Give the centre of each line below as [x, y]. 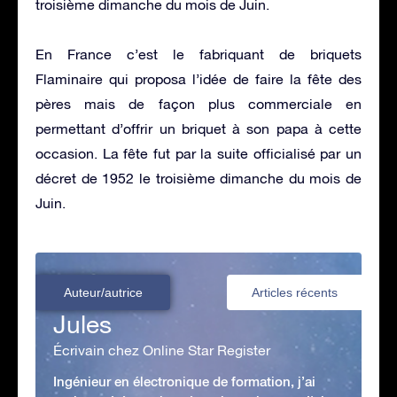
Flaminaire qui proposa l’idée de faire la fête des [198, 78]
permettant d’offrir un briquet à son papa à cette [198, 128]
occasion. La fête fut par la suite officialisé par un [198, 153]
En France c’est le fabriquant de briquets [198, 54]
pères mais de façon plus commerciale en [198, 103]
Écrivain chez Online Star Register [162, 350]
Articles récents [294, 292]
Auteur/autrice [103, 292]
